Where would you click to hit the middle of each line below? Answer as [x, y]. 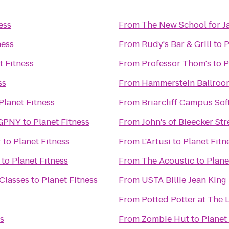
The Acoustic [168, 161]
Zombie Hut [165, 219]
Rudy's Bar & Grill [177, 44]
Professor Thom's [176, 64]
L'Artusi [156, 141]
